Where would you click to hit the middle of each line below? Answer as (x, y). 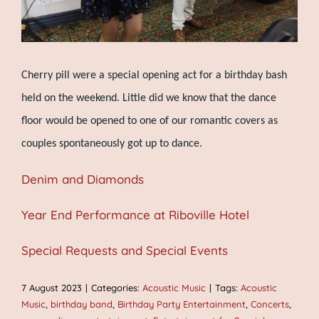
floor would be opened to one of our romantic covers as (150, 121)
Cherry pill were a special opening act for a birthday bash (154, 76)
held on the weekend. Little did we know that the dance (149, 99)
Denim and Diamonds (83, 179)
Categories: (117, 288)
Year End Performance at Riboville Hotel (135, 215)
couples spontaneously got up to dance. (112, 144)
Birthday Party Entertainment (182, 304)
